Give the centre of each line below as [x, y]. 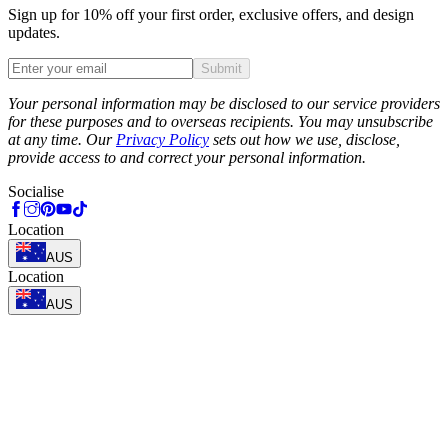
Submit [221, 68]
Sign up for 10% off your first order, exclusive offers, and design [211, 14]
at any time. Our [62, 139]
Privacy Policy [162, 139]
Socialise [36, 191]
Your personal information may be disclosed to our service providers [224, 103]
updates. [34, 32]
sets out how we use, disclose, [304, 139]
